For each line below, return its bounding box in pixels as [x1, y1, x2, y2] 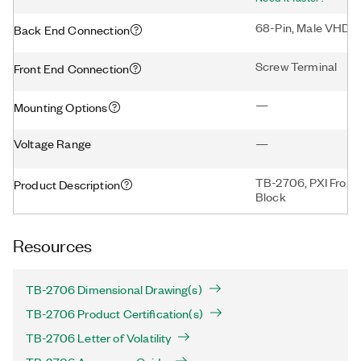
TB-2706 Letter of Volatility [26, 330, 172, 346]
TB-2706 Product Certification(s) [26, 305, 203, 322]
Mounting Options [14, 98, 108, 115]
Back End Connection [14, 21, 131, 38]
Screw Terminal [255, 58, 338, 74]
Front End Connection [14, 60, 130, 77]
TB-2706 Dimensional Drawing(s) [26, 281, 202, 297]
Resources [13, 234, 92, 255]
